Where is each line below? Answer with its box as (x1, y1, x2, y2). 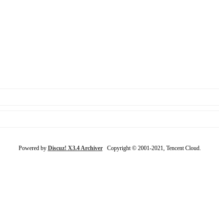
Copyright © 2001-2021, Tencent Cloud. (102, 144, 201, 152)
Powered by (18, 144, 48, 152)
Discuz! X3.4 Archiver (47, 144, 103, 152)
